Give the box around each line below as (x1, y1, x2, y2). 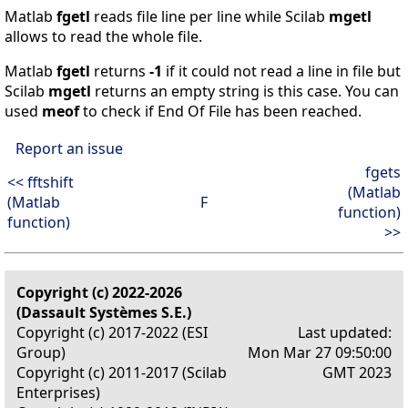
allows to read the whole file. (5, 26, 202, 47)
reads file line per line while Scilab (90, 6, 329, 27)
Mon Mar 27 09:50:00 (248, 342, 392, 363)
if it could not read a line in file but (162, 61, 401, 82)
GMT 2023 (322, 362, 392, 383)
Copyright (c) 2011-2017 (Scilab (16, 362, 227, 383)
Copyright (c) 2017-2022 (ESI (16, 322, 208, 343)
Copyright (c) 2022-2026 (16, 282, 182, 303)
